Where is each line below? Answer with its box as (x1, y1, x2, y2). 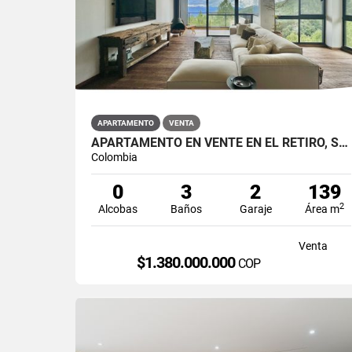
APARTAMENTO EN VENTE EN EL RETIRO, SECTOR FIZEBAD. (339, 134, 348, 150)
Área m (304, 202, 339, 215)
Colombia (91, 150, 137, 163)
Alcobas (97, 202, 137, 215)
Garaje (239, 202, 272, 215)
